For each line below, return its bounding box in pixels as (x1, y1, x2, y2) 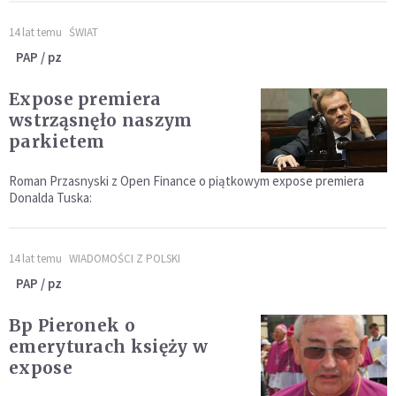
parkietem (9, 131, 105, 153)
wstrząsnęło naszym (9, 110, 193, 132)
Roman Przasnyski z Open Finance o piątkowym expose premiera (9, 172, 364, 190)
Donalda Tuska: (9, 189, 92, 207)
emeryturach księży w (9, 336, 208, 358)
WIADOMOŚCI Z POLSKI (69, 251, 180, 267)
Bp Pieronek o (9, 315, 135, 337)
